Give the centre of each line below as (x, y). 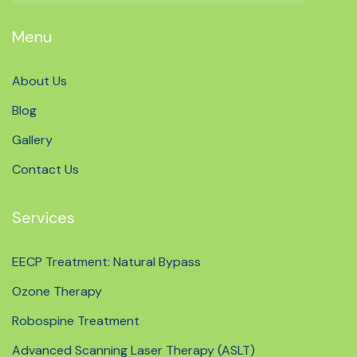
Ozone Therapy (57, 291)
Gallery (32, 140)
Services (43, 218)
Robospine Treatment (76, 321)
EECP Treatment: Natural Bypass (106, 262)
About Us (39, 81)
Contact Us (45, 169)
